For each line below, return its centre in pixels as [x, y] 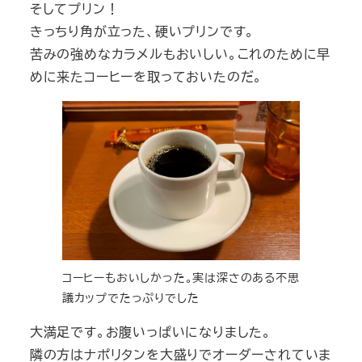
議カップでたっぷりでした [130, 298]
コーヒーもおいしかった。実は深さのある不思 [181, 278]
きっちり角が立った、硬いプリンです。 [142, 32]
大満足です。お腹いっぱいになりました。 [150, 332]
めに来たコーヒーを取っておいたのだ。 [146, 77]
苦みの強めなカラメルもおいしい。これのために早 [180, 54]
